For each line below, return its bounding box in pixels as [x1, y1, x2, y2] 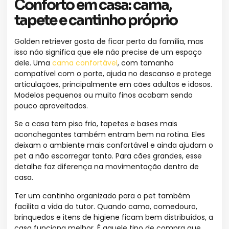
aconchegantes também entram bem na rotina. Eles [14, 129, 205, 140]
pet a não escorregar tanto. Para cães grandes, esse [14, 151, 202, 162]
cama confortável [52, 57, 118, 68]
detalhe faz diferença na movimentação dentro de [14, 162, 199, 172]
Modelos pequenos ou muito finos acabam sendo [14, 89, 193, 100]
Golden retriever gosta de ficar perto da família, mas [14, 36, 203, 47]
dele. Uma [14, 57, 52, 68]
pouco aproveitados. [14, 100, 88, 111]
